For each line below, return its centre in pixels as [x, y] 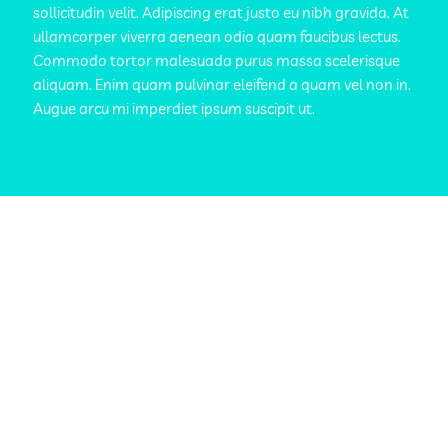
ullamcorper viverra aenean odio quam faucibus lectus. [217, 36]
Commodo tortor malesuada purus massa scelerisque [216, 60]
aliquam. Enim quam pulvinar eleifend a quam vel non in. [222, 84]
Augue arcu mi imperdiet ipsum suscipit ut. [174, 108]
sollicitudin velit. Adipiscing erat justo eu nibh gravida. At [221, 12]
